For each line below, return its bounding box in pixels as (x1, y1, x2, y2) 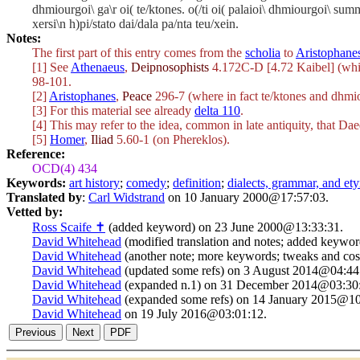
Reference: (6, 147, 65, 161)
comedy (126, 176, 166, 190)
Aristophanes (49, 89, 116, 103)
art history (69, 176, 120, 190)
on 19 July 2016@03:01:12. (121, 307, 267, 321)
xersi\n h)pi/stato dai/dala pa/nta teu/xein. (32, 17, 239, 31)
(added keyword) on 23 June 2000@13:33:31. (105, 220, 343, 234)
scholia (245, 46, 280, 59)
